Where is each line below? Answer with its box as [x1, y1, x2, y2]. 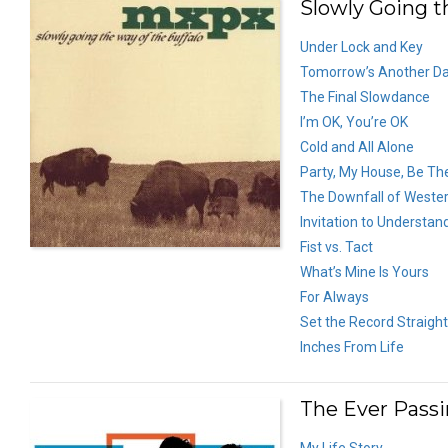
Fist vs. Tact [300, 238, 373, 255]
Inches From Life [300, 338, 404, 355]
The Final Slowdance [300, 88, 430, 105]
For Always [300, 288, 369, 305]
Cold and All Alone [300, 138, 414, 155]
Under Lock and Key [300, 38, 423, 55]
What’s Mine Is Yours [300, 263, 429, 280]
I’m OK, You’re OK [300, 113, 408, 130]
